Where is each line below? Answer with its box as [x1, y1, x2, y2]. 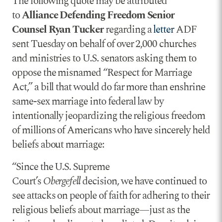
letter [153, 22, 174, 38]
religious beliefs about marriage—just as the [12, 202, 190, 219]
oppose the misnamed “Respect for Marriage [12, 65, 192, 81]
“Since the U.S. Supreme [12, 159, 110, 175]
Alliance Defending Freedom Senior [21, 7, 175, 24]
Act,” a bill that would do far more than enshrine [12, 79, 205, 96]
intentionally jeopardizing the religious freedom [12, 108, 205, 124]
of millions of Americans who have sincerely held [12, 122, 210, 139]
